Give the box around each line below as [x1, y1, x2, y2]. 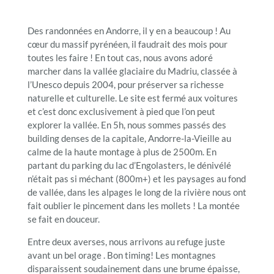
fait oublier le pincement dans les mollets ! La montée [27, 200, 240, 212]
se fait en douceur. [27, 213, 100, 225]
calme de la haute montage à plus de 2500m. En [27, 146, 217, 158]
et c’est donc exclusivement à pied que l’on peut [27, 106, 215, 117]
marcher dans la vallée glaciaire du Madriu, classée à [27, 65, 237, 77]
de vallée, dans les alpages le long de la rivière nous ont [27, 187, 246, 198]
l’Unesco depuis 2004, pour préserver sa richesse [27, 79, 224, 91]
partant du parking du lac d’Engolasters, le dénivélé [27, 160, 231, 171]
